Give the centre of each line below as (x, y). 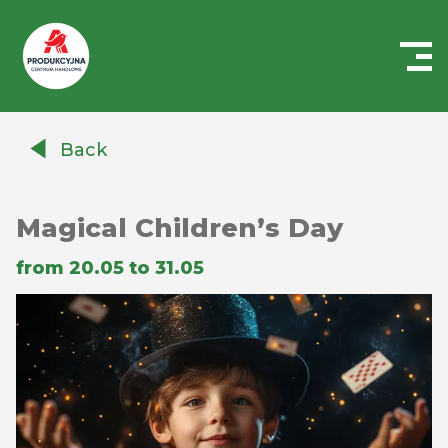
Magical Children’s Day (179, 228)
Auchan (46, 154)
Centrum (52, 106)
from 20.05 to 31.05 (110, 268)
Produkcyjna (67, 178)
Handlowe (56, 130)
